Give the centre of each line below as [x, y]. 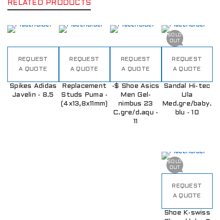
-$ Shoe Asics [136, 86]
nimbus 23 [136, 104]
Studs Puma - [84, 95]
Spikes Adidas [33, 86]
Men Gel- [136, 95]
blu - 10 [187, 113]
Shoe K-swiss [187, 213]
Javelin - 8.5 [33, 95]
